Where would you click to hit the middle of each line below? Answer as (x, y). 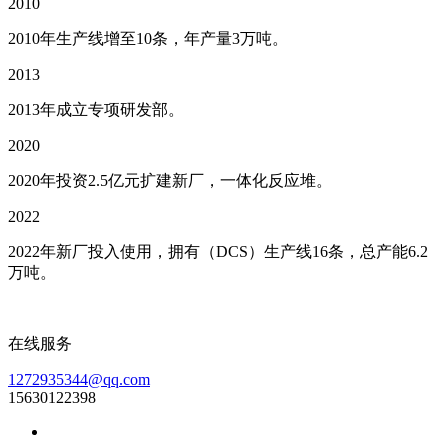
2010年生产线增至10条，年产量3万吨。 (148, 38)
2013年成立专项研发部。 (96, 109)
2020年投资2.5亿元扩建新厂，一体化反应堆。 (170, 180)
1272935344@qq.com (79, 379)
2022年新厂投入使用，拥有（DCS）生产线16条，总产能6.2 (218, 251)
